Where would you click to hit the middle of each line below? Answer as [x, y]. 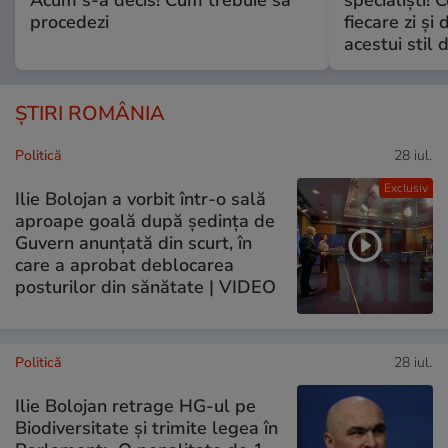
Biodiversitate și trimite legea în [146, 427]
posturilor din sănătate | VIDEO [145, 286]
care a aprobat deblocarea [124, 264]
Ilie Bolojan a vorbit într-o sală [140, 198]
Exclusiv [405, 188]
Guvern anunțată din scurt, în [133, 242]
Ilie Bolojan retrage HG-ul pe [135, 405]
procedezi [69, 22]
